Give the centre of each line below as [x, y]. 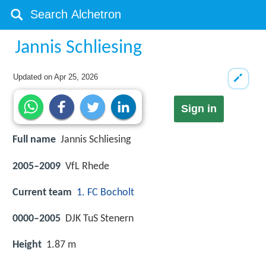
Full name [34, 140]
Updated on [34, 77]
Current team [42, 192]
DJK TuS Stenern [99, 218]
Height [27, 245]
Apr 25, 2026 [76, 77]
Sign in [199, 109]
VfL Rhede [87, 166]
